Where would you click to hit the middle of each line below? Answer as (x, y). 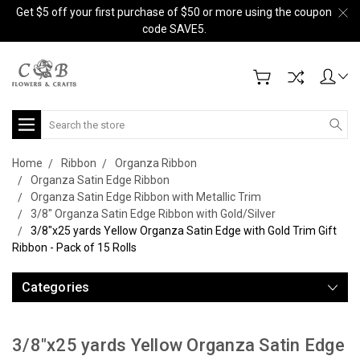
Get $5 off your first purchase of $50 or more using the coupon (174, 12)
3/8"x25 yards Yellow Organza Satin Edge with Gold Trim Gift (184, 231)
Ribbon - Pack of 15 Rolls (74, 247)
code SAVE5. (174, 29)
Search (59, 118)
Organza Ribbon (156, 163)
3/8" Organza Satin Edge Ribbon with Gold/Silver (153, 214)
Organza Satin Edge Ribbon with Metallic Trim (146, 197)
